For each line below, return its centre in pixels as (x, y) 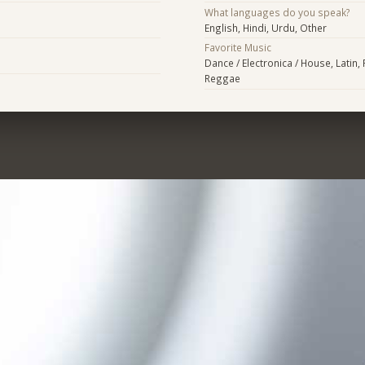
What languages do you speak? (277, 12)
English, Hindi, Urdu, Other (265, 27)
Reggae (222, 79)
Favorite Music (237, 48)
